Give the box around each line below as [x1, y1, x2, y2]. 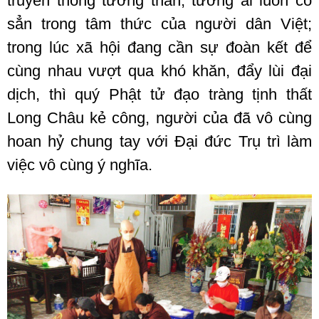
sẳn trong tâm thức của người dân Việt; [7, 14, 312, 33]
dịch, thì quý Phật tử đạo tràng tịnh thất [7, 85, 312, 103]
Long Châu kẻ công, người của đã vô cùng [7, 108, 312, 127]
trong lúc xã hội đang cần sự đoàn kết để [7, 38, 312, 56]
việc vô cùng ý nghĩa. [7, 155, 152, 174]
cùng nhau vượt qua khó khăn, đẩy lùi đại [7, 61, 312, 80]
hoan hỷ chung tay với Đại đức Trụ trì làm [7, 132, 312, 150]
